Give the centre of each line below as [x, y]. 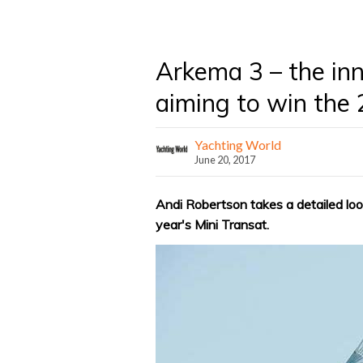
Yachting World [238, 145]
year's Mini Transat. [212, 224]
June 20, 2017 [225, 160]
